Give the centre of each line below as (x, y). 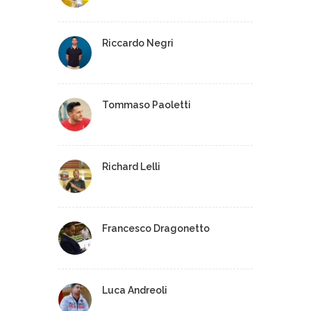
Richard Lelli (131, 167)
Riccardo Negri (138, 43)
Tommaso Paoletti (146, 105)
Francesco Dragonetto (156, 228)
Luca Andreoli (135, 290)
